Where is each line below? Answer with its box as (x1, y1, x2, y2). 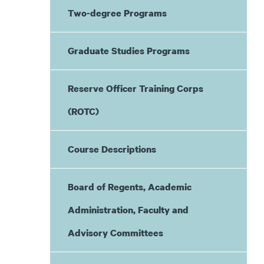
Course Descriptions (67, 143, 156, 156)
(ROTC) (67, 105, 99, 118)
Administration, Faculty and (67, 203, 189, 216)
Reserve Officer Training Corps (67, 82, 203, 95)
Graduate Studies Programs (67, 44, 190, 57)
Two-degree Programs (67, 6, 167, 19)
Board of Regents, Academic (67, 180, 192, 193)
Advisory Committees (67, 226, 163, 239)
